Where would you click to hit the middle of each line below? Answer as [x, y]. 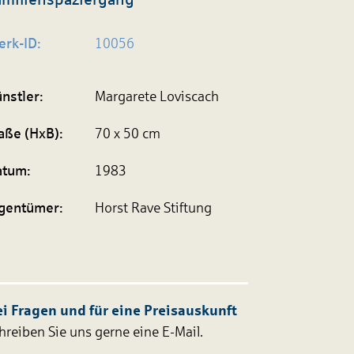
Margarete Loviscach [157, 96]
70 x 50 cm [128, 134]
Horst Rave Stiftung [154, 208]
